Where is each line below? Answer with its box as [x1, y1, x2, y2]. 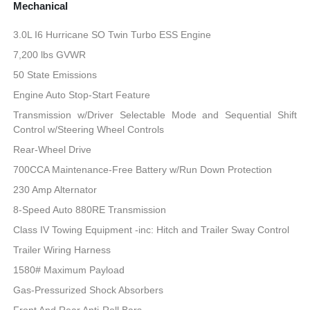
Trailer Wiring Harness [13, 244, 111, 255]
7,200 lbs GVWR [13, 48, 86, 60]
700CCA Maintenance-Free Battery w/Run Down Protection [13, 163, 273, 175]
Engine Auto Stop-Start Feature [13, 89, 151, 100]
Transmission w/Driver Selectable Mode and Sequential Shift [13, 109, 297, 120]
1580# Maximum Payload [13, 264, 125, 275]
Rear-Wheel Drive [13, 143, 92, 155]
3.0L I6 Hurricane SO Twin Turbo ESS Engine [13, 28, 212, 40]
